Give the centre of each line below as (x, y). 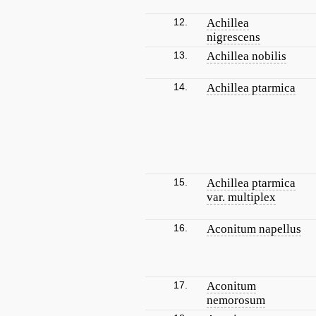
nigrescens (233, 37)
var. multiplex (241, 197)
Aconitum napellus (254, 229)
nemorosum (236, 300)
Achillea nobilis (247, 56)
